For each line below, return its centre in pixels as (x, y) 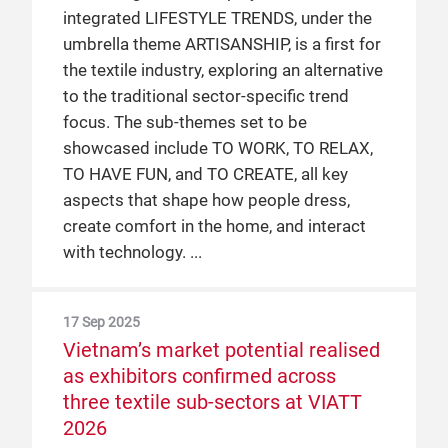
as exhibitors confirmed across (199, 376)
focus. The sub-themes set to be (185, 122)
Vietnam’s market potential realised (221, 350)
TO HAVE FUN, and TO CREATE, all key (205, 174)
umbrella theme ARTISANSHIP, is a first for (222, 44)
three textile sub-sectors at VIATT (212, 402)
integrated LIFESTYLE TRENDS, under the (217, 18)
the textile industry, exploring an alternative (223, 70)
